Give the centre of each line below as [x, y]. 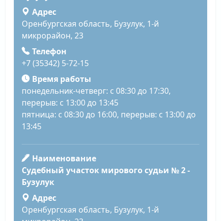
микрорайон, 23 [53, 35]
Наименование [64, 158]
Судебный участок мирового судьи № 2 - [106, 170]
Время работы [61, 79]
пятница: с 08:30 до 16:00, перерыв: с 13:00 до [109, 114]
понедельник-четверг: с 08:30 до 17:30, [96, 91]
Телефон [49, 51]
